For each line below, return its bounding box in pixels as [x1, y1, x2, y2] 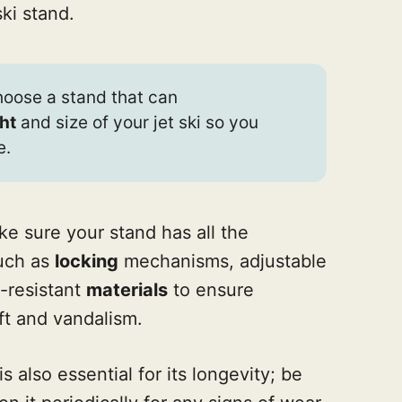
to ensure [168, 278, 254, 301]
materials [86, 278, 168, 301]
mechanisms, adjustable [118, 249, 327, 272]
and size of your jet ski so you [16, 111, 259, 133]
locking [55, 249, 118, 272]
